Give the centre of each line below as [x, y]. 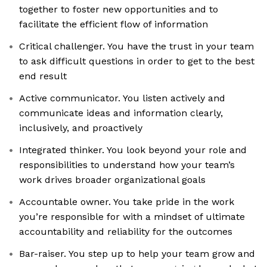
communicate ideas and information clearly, [121, 113]
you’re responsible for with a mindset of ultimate [132, 217]
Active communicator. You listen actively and [122, 98]
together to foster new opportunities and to [119, 10]
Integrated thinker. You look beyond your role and [133, 150]
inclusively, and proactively [81, 128]
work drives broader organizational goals [112, 180]
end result [43, 76]
